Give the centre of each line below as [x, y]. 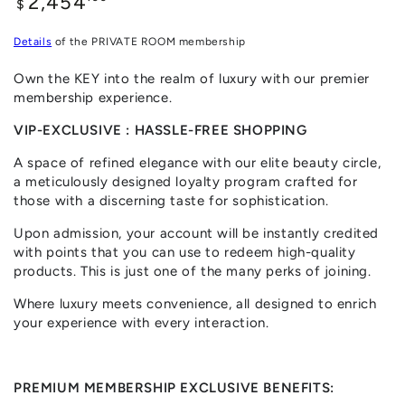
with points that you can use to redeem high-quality [185, 252]
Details [33, 41]
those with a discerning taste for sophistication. [171, 200]
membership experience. [93, 97]
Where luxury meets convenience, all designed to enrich [195, 303]
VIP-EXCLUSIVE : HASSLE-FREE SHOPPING [160, 130]
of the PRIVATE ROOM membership [149, 41]
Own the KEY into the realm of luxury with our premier [192, 78]
